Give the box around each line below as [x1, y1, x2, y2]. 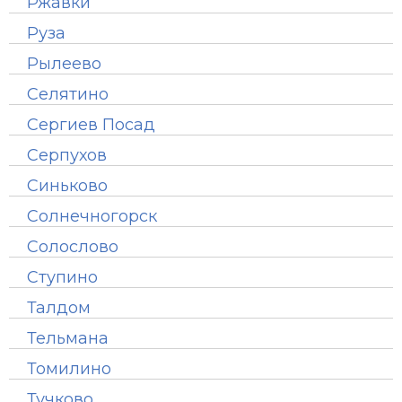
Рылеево [27, 54, 101, 74]
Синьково [27, 176, 108, 196]
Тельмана [27, 328, 109, 348]
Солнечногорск [27, 206, 157, 226]
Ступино [27, 267, 98, 287]
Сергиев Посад [27, 115, 155, 135]
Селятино [27, 84, 109, 104]
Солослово [27, 237, 118, 257]
